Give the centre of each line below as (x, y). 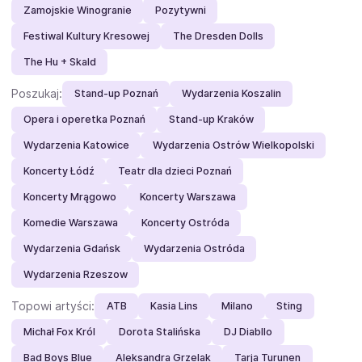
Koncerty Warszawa (187, 197)
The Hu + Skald (59, 62)
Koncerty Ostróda (185, 223)
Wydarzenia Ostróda (194, 249)
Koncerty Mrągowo (69, 197)
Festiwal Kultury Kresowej (86, 36)
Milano (237, 306)
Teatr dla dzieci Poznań (175, 171)
